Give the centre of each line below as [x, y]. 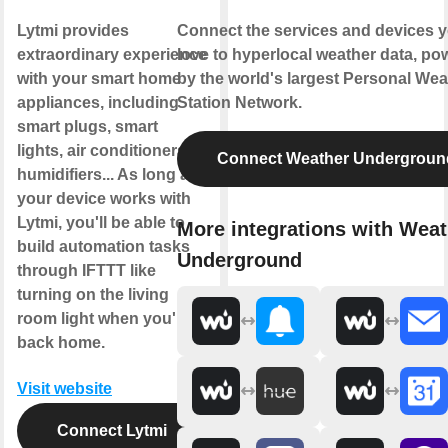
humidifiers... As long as [107, 175]
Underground [239, 259]
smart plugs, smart [87, 127]
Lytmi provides [73, 31]
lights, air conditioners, [103, 151]
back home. [61, 343]
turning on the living [93, 295]
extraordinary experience [112, 55]
